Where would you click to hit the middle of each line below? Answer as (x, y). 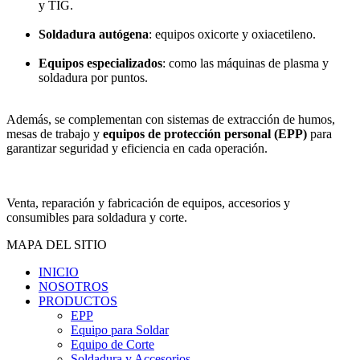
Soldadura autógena (94, 35)
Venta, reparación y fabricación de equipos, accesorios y (148, 203)
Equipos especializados (100, 63)
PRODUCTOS (78, 301)
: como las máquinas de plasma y (245, 63)
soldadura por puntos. (93, 78)
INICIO (59, 272)
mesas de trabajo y (55, 134)
